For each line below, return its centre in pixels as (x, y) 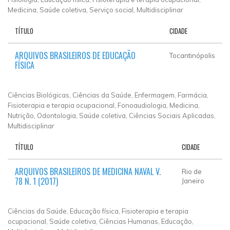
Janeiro (193, 180)
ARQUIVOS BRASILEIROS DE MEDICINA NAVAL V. (88, 171)
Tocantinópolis (192, 55)
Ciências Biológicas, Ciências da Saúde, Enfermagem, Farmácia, (108, 95)
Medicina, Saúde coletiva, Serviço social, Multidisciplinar (95, 9)
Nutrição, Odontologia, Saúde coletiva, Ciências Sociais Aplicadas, (112, 115)
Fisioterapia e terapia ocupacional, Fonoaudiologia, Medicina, (104, 105)
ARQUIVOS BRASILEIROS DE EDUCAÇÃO (75, 55)
